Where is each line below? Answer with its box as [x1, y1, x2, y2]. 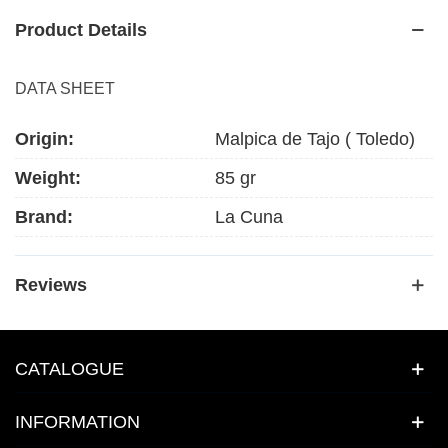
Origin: [15, 129, 74, 150]
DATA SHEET [15, 80, 115, 98]
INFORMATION [15, 412, 140, 432]
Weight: [15, 168, 81, 189]
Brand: [15, 207, 73, 228]
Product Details [15, 20, 147, 41]
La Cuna [215, 207, 283, 228]
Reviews [15, 275, 87, 295]
